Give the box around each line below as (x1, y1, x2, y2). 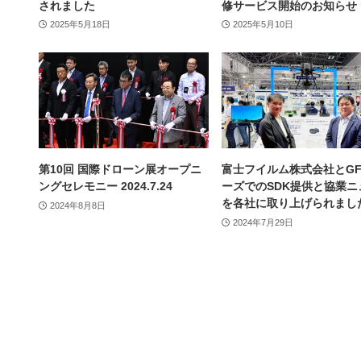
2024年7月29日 (232, 217, 293, 227)
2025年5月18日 (49, 19, 110, 30)
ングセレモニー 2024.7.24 (39, 180, 172, 193)
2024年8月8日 (49, 200, 106, 210)
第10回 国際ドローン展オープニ (39, 163, 201, 176)
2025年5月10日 (232, 19, 293, 30)
